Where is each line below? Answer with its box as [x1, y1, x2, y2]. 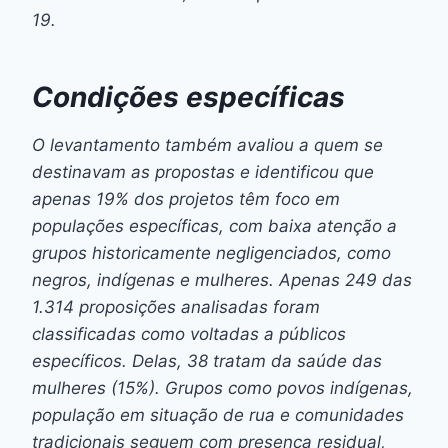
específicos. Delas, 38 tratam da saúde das [32, 350, 382, 371]
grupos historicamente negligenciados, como [32, 242, 391, 263]
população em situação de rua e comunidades [32, 404, 404, 425]
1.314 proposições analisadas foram [32, 296, 320, 317]
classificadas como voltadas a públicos [32, 323, 346, 344]
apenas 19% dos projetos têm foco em [32, 188, 340, 209]
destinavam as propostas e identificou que [32, 161, 374, 182]
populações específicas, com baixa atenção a [32, 215, 397, 236]
